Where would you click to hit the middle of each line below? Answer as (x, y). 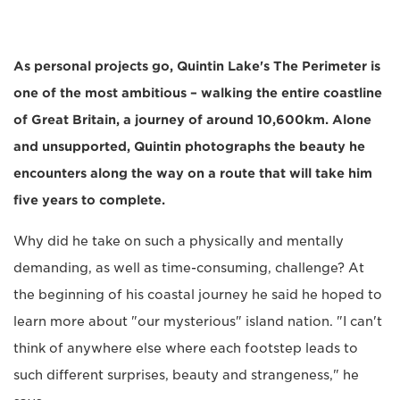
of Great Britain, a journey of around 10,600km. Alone (192, 119)
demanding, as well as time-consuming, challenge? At (189, 267)
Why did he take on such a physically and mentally (179, 241)
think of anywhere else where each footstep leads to (186, 348)
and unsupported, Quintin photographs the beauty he (189, 146)
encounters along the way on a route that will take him (193, 173)
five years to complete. (89, 200)
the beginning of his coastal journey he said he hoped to (198, 294)
